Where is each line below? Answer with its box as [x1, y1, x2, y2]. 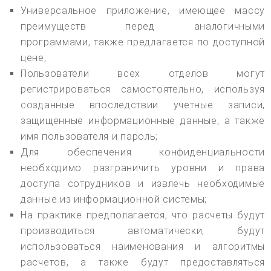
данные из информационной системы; [21, 193, 207, 205]
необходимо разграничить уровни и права [21, 162, 265, 174]
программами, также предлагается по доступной [21, 36, 265, 48]
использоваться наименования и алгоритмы [21, 240, 265, 252]
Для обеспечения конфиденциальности [21, 146, 265, 158]
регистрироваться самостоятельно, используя [21, 83, 265, 95]
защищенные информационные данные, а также [21, 114, 265, 126]
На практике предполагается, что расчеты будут [21, 209, 265, 221]
